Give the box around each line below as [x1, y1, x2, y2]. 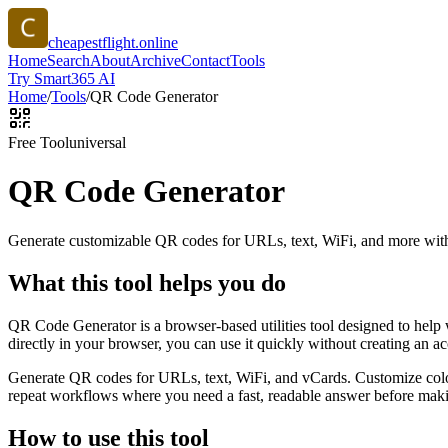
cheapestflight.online [48, 34, 178, 51]
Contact [181, 52, 230, 69]
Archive [130, 52, 181, 69]
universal [69, 134, 126, 151]
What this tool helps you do [8, 269, 286, 296]
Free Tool [8, 134, 69, 151]
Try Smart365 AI [8, 70, 115, 87]
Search [47, 52, 90, 69]
